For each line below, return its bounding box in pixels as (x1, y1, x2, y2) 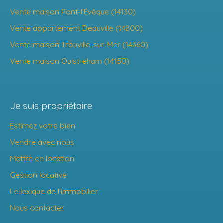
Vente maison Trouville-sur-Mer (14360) (10, 39, 148, 50)
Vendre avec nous (10, 137, 74, 147)
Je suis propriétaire (10, 100, 92, 112)
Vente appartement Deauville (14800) (10, 23, 143, 33)
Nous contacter (10, 203, 64, 213)
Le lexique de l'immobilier (10, 186, 98, 197)
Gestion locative (10, 170, 67, 180)
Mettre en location (10, 153, 74, 164)
